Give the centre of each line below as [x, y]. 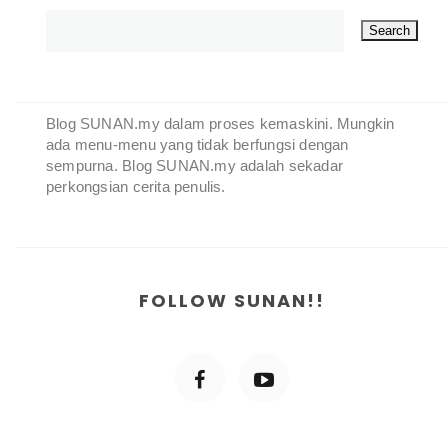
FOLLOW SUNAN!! [232, 300]
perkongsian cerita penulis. [136, 186]
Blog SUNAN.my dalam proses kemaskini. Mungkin [220, 123]
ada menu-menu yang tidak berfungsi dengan [197, 144]
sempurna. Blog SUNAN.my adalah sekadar [194, 165]
